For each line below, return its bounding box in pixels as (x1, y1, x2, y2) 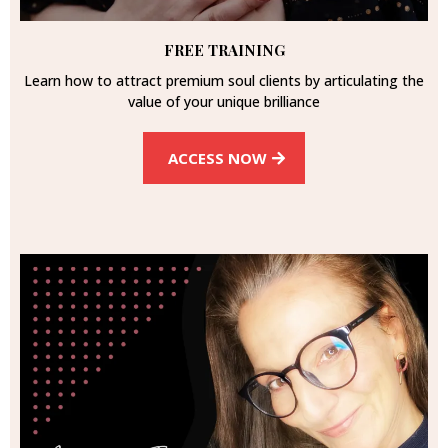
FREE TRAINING (163, 39, 285, 60)
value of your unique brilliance (128, 91, 320, 111)
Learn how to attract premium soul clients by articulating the (24, 70, 424, 90)
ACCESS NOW (168, 147, 267, 168)
